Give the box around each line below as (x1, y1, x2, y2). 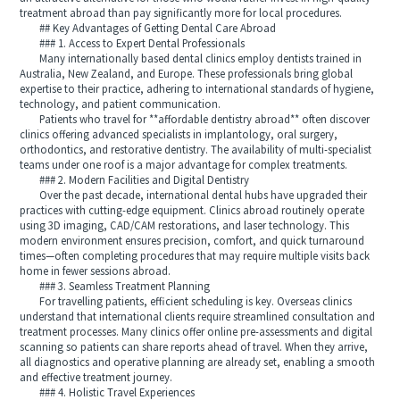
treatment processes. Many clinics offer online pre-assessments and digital (20, 326, 373, 338)
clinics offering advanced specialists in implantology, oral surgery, (20, 129, 338, 141)
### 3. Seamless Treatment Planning (20, 280, 211, 293)
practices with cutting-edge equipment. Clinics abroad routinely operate (20, 204, 365, 217)
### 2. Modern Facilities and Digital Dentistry (20, 174, 250, 187)
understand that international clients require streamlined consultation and (20, 311, 376, 323)
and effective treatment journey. (20, 371, 173, 384)
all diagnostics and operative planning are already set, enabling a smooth (20, 356, 376, 369)
